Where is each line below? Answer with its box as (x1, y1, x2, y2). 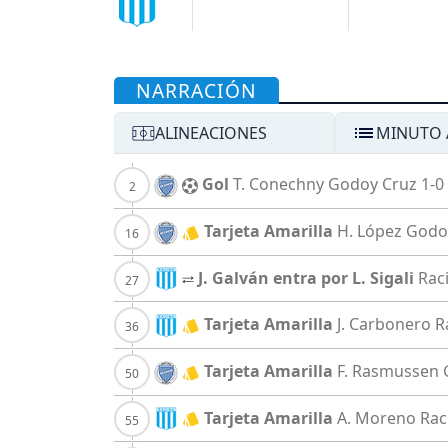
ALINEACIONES (155, 122, 267, 145)
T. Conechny (233, 173, 324, 196)
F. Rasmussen (337, 360, 439, 383)
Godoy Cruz (328, 173, 417, 196)
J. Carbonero (337, 313, 431, 336)
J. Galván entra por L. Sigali (198, 266, 414, 289)
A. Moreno (337, 406, 416, 429)
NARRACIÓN (136, 77, 258, 105)
